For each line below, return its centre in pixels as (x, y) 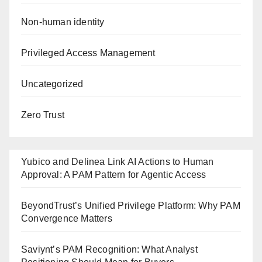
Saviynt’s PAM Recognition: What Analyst (109, 249)
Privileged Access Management (88, 53)
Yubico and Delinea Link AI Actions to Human (118, 162)
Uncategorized (52, 84)
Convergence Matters (67, 218)
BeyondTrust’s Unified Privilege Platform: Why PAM (131, 206)
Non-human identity (63, 22)
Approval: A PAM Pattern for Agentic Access (114, 175)
